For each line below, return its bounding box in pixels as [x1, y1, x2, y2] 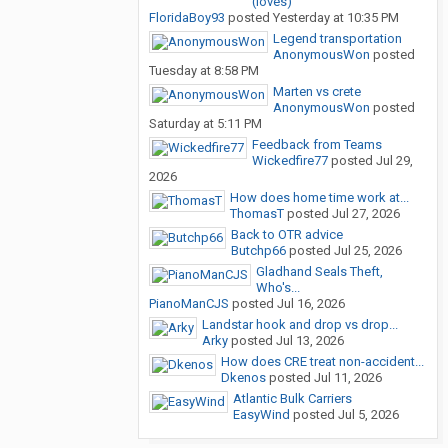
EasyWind [233, 407, 290, 423]
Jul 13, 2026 [276, 333, 344, 349]
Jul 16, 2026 [277, 296, 345, 312]
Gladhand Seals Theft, [256, 264, 383, 280]
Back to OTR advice [231, 227, 343, 243]
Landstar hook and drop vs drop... [202, 317, 398, 333]
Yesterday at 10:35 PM [273, 10, 399, 26]
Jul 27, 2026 [332, 206, 400, 222]
